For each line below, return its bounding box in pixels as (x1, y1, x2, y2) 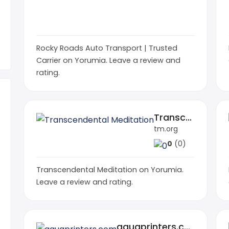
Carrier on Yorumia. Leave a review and (36, 55, 180, 65)
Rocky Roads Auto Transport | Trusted (36, 42, 177, 53)
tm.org (154, 123, 178, 134)
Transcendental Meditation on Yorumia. (36, 164, 184, 175)
